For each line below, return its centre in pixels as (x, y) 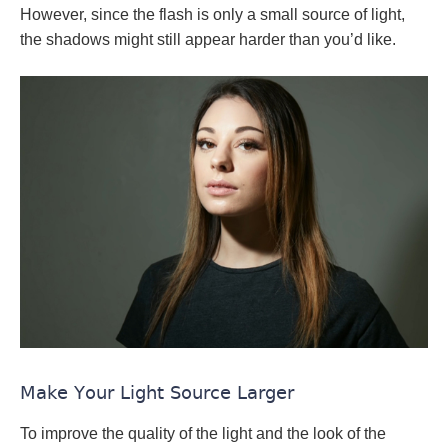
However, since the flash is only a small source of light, (212, 15)
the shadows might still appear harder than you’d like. (208, 40)
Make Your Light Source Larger (157, 393)
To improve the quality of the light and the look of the (203, 434)
